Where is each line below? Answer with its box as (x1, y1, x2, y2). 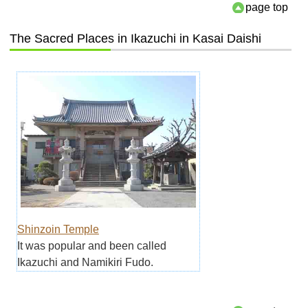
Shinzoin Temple (16, 223, 99, 235)
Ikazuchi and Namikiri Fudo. (16, 256, 153, 268)
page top (245, 1, 289, 14)
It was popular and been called (16, 239, 166, 252)
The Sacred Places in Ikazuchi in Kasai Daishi (9, 32, 261, 46)
